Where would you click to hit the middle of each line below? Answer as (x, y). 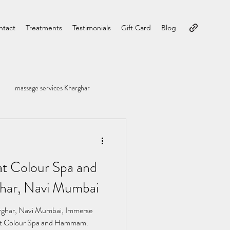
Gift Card (136, 28)
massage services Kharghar (52, 88)
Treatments (44, 28)
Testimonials (92, 28)
